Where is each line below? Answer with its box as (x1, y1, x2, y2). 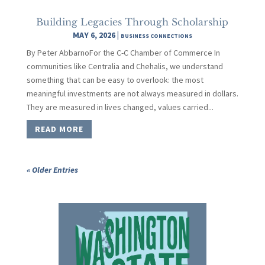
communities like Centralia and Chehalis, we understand (26, 60, 223, 72)
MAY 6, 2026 (72, 29, 115, 40)
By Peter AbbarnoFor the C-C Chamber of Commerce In (26, 47, 220, 58)
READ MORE (34, 123, 83, 134)
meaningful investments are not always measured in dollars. (26, 88, 238, 99)
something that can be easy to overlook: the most (26, 74, 203, 85)
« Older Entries (26, 164, 78, 175)
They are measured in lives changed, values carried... (26, 101, 214, 112)
